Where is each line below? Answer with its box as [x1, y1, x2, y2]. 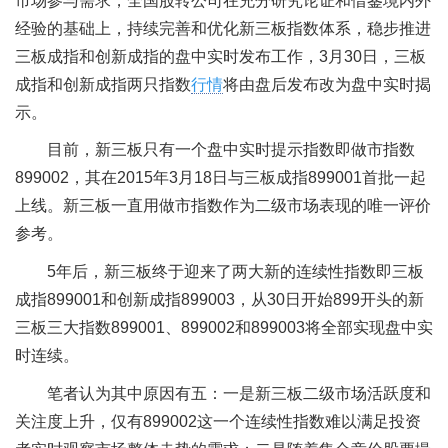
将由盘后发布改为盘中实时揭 [223, 75, 431, 93]
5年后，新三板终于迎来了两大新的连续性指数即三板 [47, 262, 424, 280]
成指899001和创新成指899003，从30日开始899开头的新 [15, 290, 424, 308]
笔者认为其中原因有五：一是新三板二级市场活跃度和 [47, 384, 431, 402]
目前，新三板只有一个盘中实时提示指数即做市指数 [47, 141, 415, 159]
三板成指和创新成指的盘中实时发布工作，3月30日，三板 [15, 47, 426, 65]
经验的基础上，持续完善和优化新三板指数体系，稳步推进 [15, 19, 431, 37]
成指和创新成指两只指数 [15, 75, 191, 93]
